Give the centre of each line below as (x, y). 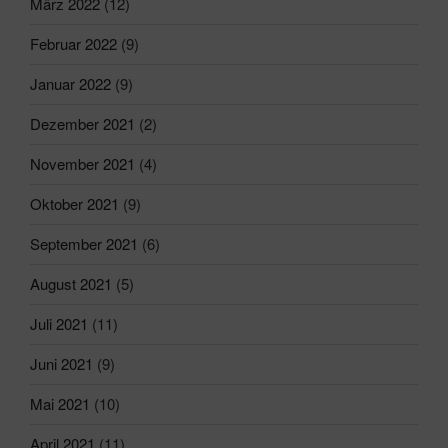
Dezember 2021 (82, 124)
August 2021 (71, 284)
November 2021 (82, 164)
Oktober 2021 (74, 204)
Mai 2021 (60, 404)
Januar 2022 (70, 84)
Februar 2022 (73, 44)
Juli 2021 (59, 324)
